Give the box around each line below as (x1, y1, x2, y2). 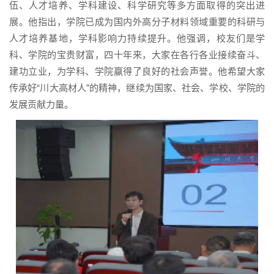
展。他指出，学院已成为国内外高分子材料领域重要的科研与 (9, 17, 265, 28)
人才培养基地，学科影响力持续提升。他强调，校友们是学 (9, 33, 265, 44)
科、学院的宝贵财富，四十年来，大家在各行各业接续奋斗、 (9, 50, 265, 61)
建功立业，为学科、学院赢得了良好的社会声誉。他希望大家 (9, 66, 265, 77)
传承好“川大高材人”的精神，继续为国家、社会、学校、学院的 (9, 83, 265, 94)
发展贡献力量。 (9, 99, 73, 110)
